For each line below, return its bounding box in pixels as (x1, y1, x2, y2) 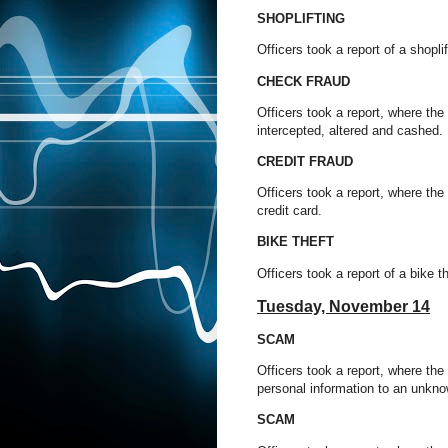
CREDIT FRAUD (257, 154, 353, 170)
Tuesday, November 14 (257, 297, 430, 315)
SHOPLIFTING (257, 11, 349, 27)
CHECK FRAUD (257, 73, 350, 89)
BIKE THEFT (257, 234, 334, 250)
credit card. (257, 203, 322, 219)
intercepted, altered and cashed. (257, 122, 443, 138)
